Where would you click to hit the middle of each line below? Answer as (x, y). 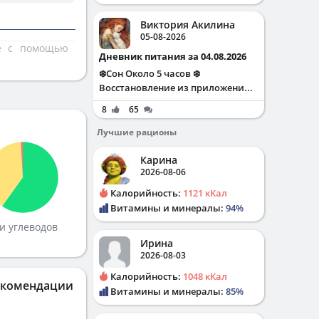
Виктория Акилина (188, 25)
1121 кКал (205, 193)
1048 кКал (205, 276)
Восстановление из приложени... (176, 88)
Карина (159, 160)
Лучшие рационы (137, 132)
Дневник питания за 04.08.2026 (176, 56)
